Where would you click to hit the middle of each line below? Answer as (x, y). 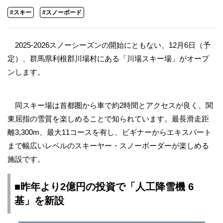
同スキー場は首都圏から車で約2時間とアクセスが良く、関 (110, 105)
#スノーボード (62, 12)
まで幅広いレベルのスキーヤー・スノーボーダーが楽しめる (108, 146)
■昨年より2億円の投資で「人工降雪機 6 (104, 187)
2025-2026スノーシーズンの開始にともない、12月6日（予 (109, 45)
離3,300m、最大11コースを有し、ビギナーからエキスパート (110, 132)
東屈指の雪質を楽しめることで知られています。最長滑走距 (108, 119)
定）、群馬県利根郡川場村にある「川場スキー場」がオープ (108, 58)
